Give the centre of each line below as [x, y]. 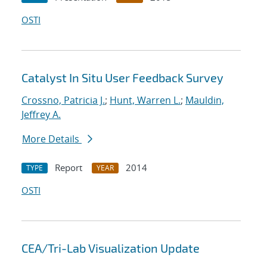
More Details [52, 139]
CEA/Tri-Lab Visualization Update [111, 248]
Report [69, 168]
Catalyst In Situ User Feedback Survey [122, 78]
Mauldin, [205, 100]
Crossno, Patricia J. [63, 100]
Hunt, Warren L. [145, 100]
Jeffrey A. [41, 115]
